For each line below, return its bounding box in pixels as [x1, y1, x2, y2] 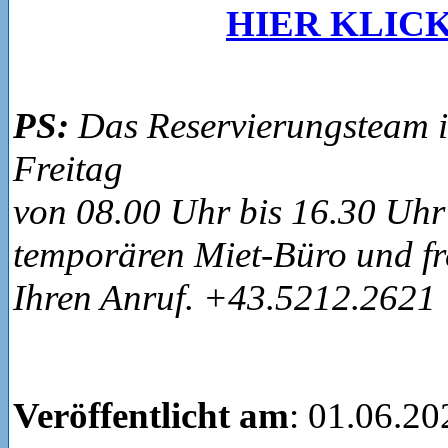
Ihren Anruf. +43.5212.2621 [13, 276, 436, 318]
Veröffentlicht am [13, 394, 289, 436]
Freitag [13, 147, 123, 189]
